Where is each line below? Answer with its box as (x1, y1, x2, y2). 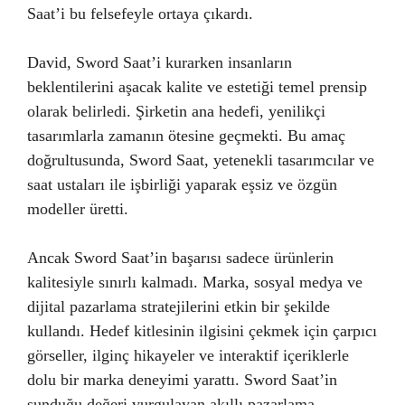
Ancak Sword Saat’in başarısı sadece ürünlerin (27, 249, 334, 267)
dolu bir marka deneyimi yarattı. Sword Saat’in (27, 371, 337, 389)
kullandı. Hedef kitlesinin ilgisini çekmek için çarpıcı (27, 322, 377, 340)
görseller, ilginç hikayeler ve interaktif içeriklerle (27, 346, 349, 364)
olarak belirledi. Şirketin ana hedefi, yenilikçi (27, 102, 325, 120)
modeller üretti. (27, 200, 128, 218)
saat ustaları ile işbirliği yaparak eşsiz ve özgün (27, 175, 337, 193)
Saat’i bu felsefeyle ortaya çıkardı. (27, 5, 253, 23)
